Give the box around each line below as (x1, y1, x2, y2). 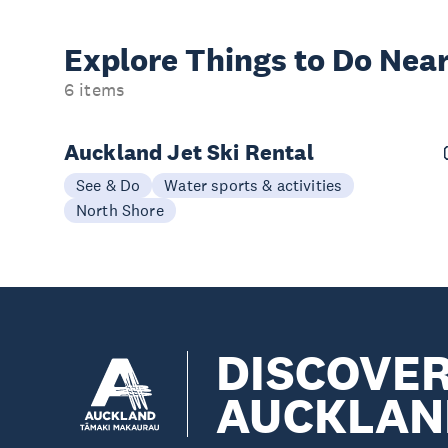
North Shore (76, 200, 164, 220)
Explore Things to (64, 41, 332, 79)
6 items (64, 79, 125, 101)
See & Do (76, 175, 141, 195)
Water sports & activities (164, 175, 343, 195)
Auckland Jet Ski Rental (64, 138, 314, 166)
